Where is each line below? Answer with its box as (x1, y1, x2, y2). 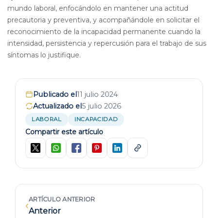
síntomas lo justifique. (7, 50, 81, 59)
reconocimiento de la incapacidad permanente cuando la (7, 27, 200, 36)
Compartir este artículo (25, 127, 103, 136)
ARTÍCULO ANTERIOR (29, 195, 95, 203)
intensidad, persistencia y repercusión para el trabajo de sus (7, 38, 206, 48)
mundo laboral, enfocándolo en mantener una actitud (7, 3, 188, 13)
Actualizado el (33, 101, 82, 110)
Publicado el (33, 90, 77, 99)
